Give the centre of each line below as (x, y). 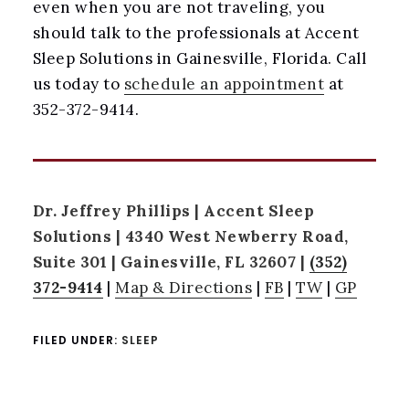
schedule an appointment (224, 84)
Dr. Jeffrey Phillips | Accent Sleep (173, 210)
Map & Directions (184, 287)
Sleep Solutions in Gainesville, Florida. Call (199, 58)
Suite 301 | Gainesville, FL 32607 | (171, 262)
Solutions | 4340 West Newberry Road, (190, 236)
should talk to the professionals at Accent (196, 32)
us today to (78, 84)
